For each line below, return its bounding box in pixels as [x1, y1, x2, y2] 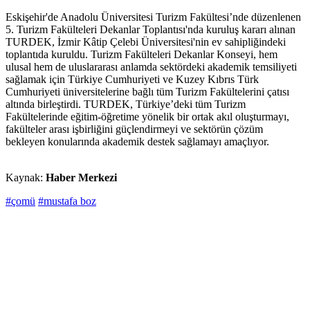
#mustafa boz [38, 195, 96, 208]
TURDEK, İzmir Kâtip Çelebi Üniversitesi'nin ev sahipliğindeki [6, 36, 286, 48]
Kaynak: [6, 172, 46, 184]
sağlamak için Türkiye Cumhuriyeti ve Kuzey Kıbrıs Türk [6, 73, 259, 86]
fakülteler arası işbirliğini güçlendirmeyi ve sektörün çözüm [6, 123, 263, 136]
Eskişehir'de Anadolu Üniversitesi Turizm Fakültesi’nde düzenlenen [6, 11, 301, 24]
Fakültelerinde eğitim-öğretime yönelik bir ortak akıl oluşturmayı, [6, 111, 289, 123]
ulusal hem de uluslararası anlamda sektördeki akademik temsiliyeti [6, 61, 297, 73]
